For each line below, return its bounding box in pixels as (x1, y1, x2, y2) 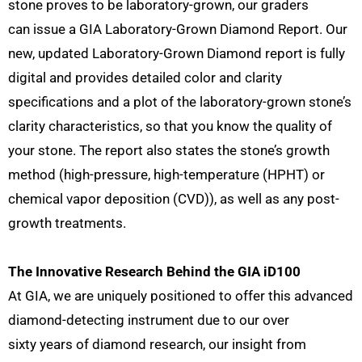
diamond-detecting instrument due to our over (8, 312, 289, 329)
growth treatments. (8, 215, 129, 232)
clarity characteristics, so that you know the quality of (8, 118, 332, 135)
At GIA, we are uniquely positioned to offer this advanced (8, 288, 353, 305)
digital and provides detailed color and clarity (8, 69, 282, 86)
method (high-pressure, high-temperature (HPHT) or (8, 166, 325, 183)
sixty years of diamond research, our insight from (8, 336, 306, 353)
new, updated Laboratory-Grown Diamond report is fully (8, 45, 345, 62)
